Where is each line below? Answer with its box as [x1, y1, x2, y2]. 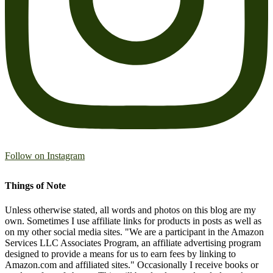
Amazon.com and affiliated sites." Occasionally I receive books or [5, 259, 258, 270]
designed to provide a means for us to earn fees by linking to [5, 248, 236, 259]
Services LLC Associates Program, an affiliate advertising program [5, 237, 261, 248]
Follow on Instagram [5, 151, 85, 161]
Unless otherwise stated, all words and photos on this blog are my [5, 204, 256, 215]
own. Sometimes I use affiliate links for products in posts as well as [5, 215, 261, 226]
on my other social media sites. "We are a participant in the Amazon [5, 226, 264, 237]
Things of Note [5, 180, 66, 191]
